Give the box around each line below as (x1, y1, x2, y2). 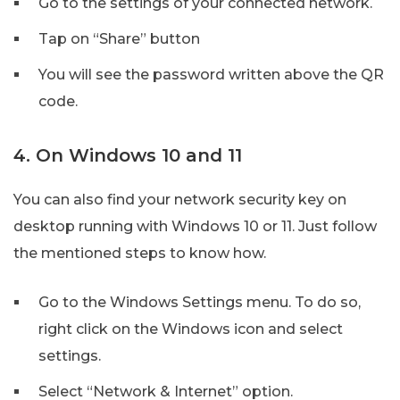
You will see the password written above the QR (38, 65, 384, 83)
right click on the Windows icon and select (38, 320, 343, 337)
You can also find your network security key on (13, 190, 346, 208)
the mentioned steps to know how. (13, 244, 266, 262)
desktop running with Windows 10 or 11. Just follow (13, 217, 377, 235)
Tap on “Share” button (38, 29, 200, 47)
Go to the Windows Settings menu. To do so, (38, 293, 361, 311)
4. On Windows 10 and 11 (13, 144, 242, 166)
